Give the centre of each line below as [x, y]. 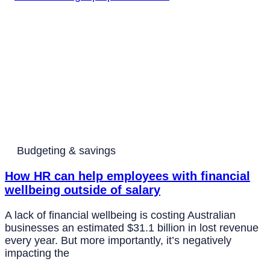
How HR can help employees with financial [127, 176]
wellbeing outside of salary [83, 190]
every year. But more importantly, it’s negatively [118, 241]
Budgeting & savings [66, 151]
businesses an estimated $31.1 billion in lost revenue [132, 228]
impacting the [37, 253]
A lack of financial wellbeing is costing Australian [120, 215]
